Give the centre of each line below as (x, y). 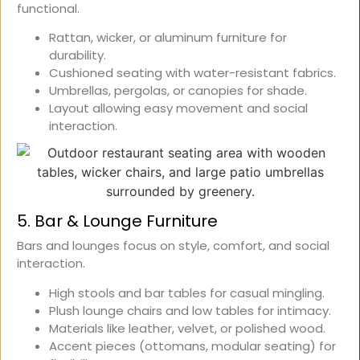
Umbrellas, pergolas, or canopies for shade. (178, 91)
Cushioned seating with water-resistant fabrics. (192, 73)
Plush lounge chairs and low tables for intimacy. (190, 310)
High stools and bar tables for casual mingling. (187, 292)
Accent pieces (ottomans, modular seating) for (192, 346)
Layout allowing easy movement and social (178, 108)
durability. (78, 55)
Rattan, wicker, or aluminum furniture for (168, 38)
